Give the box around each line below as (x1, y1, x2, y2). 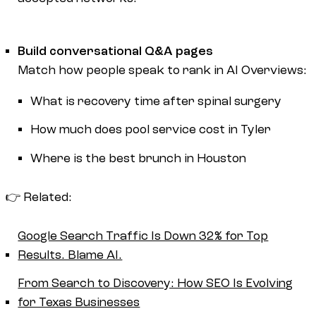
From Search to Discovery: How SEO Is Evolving (18, 276, 293, 290)
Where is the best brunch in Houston (30, 151, 246, 165)
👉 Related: (6, 190, 72, 204)
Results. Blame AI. (18, 248, 123, 262)
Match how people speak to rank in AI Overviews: (18, 63, 308, 77)
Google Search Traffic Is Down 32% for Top (18, 229, 269, 243)
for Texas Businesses (18, 295, 140, 309)
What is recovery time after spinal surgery (30, 95, 281, 109)
